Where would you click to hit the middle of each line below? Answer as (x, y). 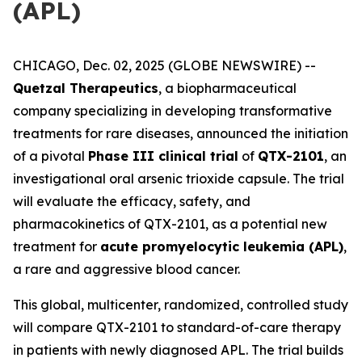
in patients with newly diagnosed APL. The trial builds (178, 350)
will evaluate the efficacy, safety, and (132, 201)
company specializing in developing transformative (173, 111)
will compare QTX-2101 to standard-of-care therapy (177, 327)
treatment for (57, 246)
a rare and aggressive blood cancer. (126, 269)
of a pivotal (51, 156)
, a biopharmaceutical (227, 88)
